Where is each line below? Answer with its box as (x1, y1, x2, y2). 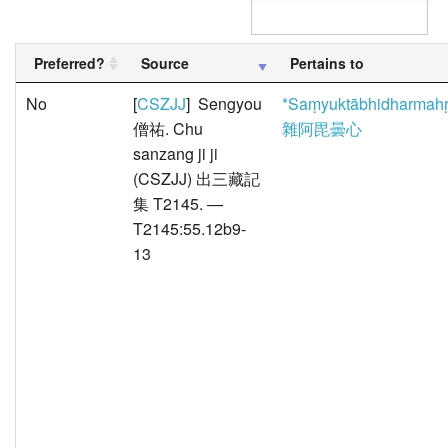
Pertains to (290, 53, 364, 74)
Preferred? (34, 53, 105, 74)
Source (141, 53, 189, 74)
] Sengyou (186, 92, 262, 116)
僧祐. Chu (133, 117, 203, 141)
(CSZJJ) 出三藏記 (133, 167, 260, 191)
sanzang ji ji (133, 142, 218, 166)
